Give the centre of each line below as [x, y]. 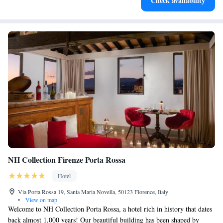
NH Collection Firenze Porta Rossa [67, 160]
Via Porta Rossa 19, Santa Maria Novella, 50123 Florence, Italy [93, 192]
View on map [41, 200]
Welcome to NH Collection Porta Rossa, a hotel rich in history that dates [110, 209]
